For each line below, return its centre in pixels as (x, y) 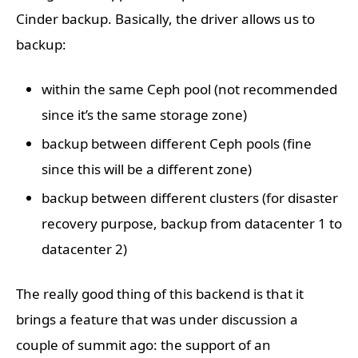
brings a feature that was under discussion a (157, 320)
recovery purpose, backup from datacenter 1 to (192, 224)
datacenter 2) (84, 249)
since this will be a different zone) (147, 169)
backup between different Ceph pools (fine (177, 144)
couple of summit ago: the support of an (143, 345)
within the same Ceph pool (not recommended (189, 89)
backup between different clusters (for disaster (190, 198)
